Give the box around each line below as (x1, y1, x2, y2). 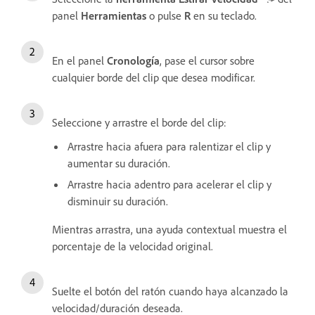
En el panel (52, 53, 107, 68)
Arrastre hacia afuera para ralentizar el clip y (67, 139, 271, 154)
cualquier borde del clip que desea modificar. (52, 70, 255, 85)
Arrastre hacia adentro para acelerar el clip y (67, 177, 271, 192)
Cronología (107, 53, 160, 68)
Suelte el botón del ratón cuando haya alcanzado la (52, 284, 288, 299)
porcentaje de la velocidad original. (52, 239, 213, 254)
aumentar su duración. (67, 156, 170, 171)
